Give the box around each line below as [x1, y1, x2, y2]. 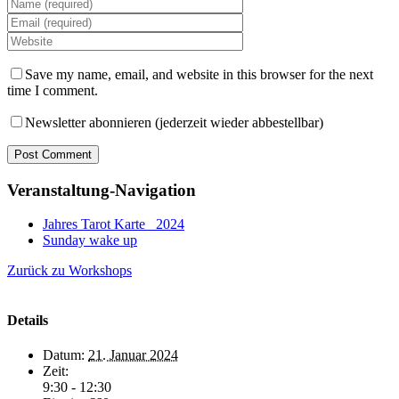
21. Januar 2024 [88, 346, 178, 362]
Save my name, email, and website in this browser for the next [25, 66, 373, 82]
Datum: [43, 346, 85, 362]
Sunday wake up [43, 232, 137, 248]
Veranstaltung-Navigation [7, 180, 196, 199]
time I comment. [7, 82, 98, 98]
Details [7, 312, 48, 328]
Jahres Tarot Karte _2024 [43, 216, 184, 232]
